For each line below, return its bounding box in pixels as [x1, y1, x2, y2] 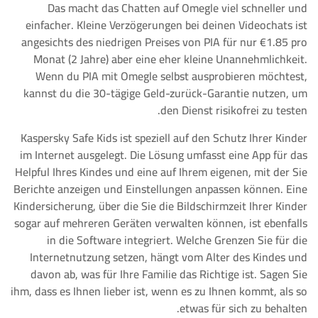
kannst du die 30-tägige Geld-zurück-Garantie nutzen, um [23, 82, 307, 104]
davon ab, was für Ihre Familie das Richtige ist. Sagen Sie [31, 263, 307, 285]
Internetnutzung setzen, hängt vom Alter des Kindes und [30, 246, 307, 268]
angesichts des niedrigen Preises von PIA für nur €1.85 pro [21, 31, 307, 53]
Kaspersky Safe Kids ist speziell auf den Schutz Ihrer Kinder [21, 127, 307, 148]
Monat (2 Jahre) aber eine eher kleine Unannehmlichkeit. [33, 48, 307, 70]
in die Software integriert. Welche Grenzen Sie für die [47, 229, 307, 251]
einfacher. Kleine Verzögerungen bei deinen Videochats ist [26, 14, 307, 35]
